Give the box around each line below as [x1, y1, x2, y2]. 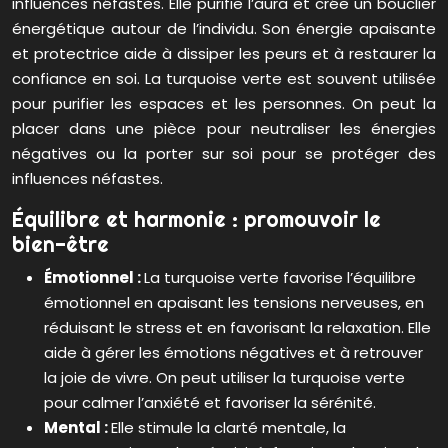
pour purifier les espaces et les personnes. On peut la [12, 93, 436, 115]
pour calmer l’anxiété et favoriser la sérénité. [44, 392, 376, 414]
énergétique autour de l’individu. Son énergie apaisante [12, 18, 436, 40]
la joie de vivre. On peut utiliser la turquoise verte [44, 367, 405, 389]
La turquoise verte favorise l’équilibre [144, 267, 416, 289]
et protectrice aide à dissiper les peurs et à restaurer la [12, 43, 436, 65]
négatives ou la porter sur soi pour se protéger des [12, 143, 436, 165]
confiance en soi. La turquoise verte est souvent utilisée [12, 68, 436, 90]
